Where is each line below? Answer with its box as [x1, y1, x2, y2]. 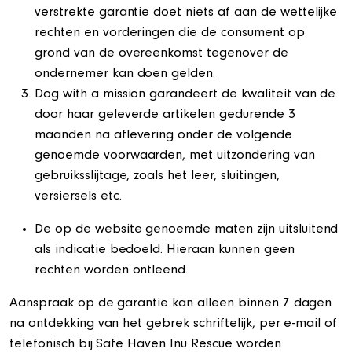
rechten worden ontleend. [35, 264, 189, 278]
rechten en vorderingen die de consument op [35, 27, 305, 41]
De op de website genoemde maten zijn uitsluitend [35, 223, 339, 237]
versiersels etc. [35, 190, 122, 204]
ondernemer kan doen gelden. [35, 68, 216, 82]
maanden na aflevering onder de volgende [35, 129, 292, 143]
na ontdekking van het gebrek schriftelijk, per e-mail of [9, 317, 338, 332]
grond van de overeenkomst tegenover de [35, 47, 288, 61]
